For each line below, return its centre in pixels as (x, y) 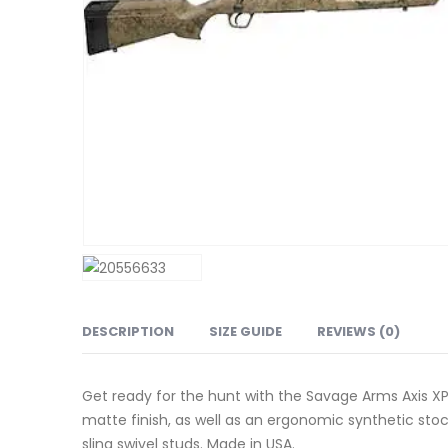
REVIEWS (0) (358, 332)
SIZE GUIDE (245, 332)
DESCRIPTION (128, 332)
